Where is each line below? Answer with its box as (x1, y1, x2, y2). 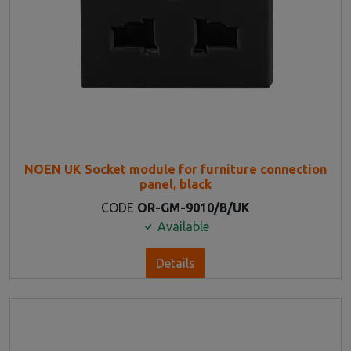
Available (154, 219, 209, 233)
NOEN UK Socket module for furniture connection (24, 161, 327, 176)
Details (156, 255, 195, 270)
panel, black (139, 176, 212, 191)
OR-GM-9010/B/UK (137, 200, 250, 215)
